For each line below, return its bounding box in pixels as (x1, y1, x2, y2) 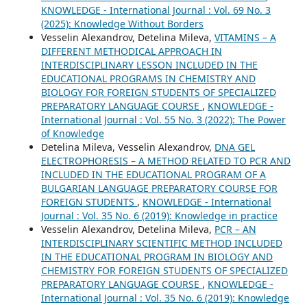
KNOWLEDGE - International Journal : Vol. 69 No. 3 (40, 3, 271, 16)
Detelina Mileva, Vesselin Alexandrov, (40, 140, 214, 153)
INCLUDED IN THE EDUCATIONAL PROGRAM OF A (40, 167, 266, 181)
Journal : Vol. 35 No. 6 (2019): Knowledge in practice (40, 208, 278, 222)
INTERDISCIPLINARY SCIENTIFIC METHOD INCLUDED (40, 236, 282, 249)
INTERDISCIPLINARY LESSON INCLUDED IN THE (40, 58, 258, 71)
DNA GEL (214, 140, 255, 153)
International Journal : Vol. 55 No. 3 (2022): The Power (40, 112, 286, 126)
